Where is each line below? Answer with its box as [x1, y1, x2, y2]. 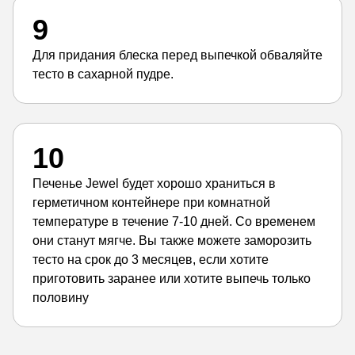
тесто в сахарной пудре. [32, 67, 174, 81]
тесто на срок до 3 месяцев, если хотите [32, 253, 269, 266]
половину [32, 291, 89, 304]
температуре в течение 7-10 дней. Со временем [32, 215, 315, 228]
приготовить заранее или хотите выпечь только [32, 272, 311, 285]
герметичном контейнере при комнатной [32, 196, 270, 209]
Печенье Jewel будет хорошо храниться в [32, 177, 276, 190]
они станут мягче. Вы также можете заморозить [32, 234, 311, 247]
